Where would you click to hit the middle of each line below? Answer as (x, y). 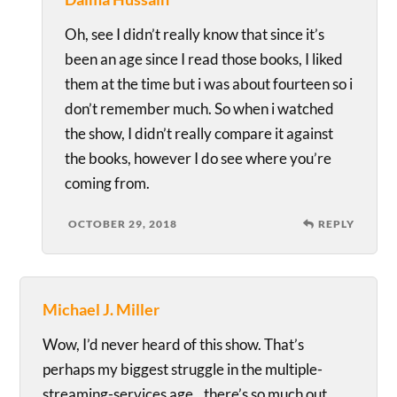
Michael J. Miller (101, 309)
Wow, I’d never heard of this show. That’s (174, 344)
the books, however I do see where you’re (198, 158)
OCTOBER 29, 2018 (123, 223)
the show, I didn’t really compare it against (199, 133)
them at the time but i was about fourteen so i (209, 83)
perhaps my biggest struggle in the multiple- (183, 369)
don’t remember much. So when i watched (200, 108)
